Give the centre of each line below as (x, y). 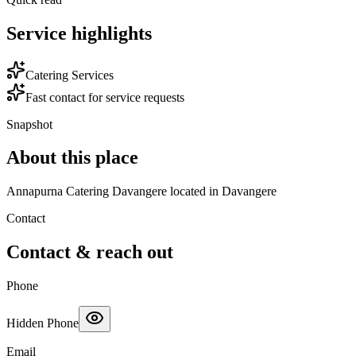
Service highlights (79, 33)
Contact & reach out (90, 252)
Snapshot (29, 124)
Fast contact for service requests (105, 97)
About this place (72, 158)
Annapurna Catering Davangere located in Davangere (141, 192)
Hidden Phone (43, 323)
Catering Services (70, 75)
